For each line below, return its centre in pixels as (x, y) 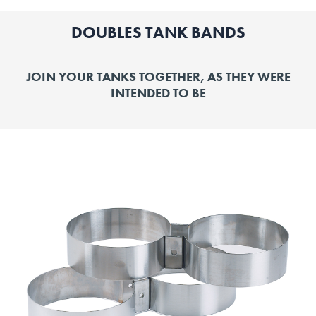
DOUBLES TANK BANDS (158, 32)
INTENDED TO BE (158, 93)
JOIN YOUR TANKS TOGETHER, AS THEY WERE (158, 77)
